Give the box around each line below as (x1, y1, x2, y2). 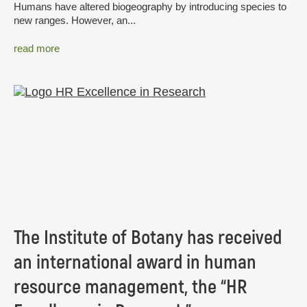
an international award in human (14, 250, 256, 275)
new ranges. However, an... (14, 14, 136, 26)
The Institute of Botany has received (14, 225, 282, 251)
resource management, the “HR (14, 275, 247, 300)
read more (14, 42, 60, 55)
